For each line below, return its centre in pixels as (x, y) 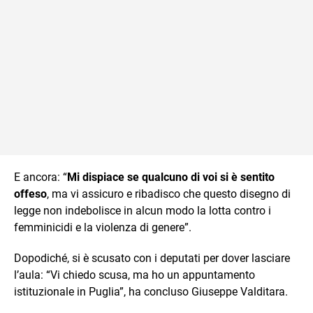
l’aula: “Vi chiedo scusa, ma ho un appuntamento (134, 275)
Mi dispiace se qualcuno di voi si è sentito (171, 177)
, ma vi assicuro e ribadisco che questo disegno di (169, 194)
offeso (30, 194)
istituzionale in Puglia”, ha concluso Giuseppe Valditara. (151, 291)
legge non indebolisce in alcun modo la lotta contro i (143, 210)
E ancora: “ (41, 177)
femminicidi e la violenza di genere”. (103, 227)
